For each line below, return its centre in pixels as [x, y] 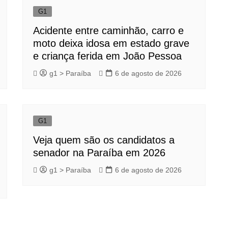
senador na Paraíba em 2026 [99, 153]
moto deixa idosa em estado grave [111, 44]
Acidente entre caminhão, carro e [108, 31]
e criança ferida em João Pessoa [107, 56]
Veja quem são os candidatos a [104, 140]
